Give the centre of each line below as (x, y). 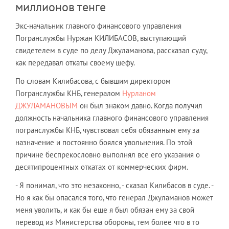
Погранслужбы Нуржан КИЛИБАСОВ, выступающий (101, 38)
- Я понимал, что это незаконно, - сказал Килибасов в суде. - (114, 185)
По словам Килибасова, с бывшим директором (93, 81)
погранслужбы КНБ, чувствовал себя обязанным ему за (107, 130)
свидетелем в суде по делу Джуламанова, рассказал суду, (111, 50)
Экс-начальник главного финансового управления (98, 26)
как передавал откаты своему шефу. (75, 63)
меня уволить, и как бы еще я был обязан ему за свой (105, 210)
